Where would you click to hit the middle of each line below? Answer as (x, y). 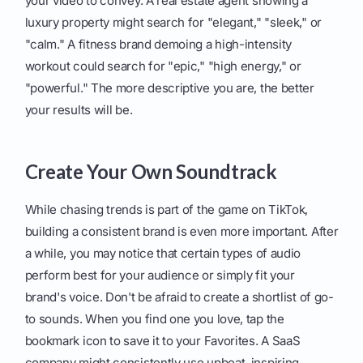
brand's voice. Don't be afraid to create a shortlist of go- (179, 297)
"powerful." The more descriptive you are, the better (169, 88)
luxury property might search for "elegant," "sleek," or (173, 23)
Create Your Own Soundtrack (151, 172)
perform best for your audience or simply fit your (160, 275)
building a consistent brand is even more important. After (181, 232)
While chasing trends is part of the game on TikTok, (167, 210)
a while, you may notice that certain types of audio (163, 254)
